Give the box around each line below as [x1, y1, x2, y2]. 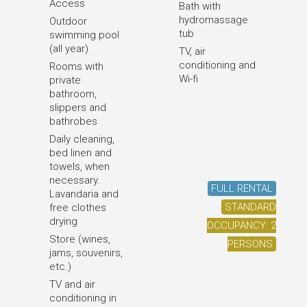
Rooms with [49, 60, 103, 73]
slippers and [49, 101, 106, 114]
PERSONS [228, 238, 273, 250]
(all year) [49, 42, 88, 55]
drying [49, 215, 77, 228]
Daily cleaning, [49, 133, 114, 145]
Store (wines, [49, 233, 110, 245]
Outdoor [49, 15, 87, 27]
